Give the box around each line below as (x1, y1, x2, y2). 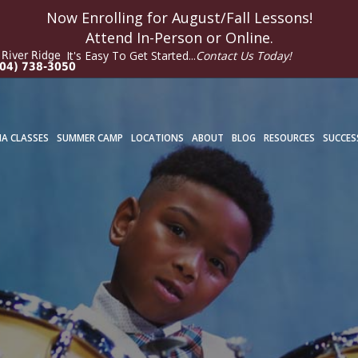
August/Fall (171, 8, 250, 27)
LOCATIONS (131, 132, 184, 144)
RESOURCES (264, 132, 315, 144)
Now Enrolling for (46, 8, 172, 27)
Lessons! (249, 8, 312, 27)
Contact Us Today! (196, 48, 292, 63)
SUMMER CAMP (57, 132, 123, 144)
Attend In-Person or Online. (85, 28, 273, 47)
